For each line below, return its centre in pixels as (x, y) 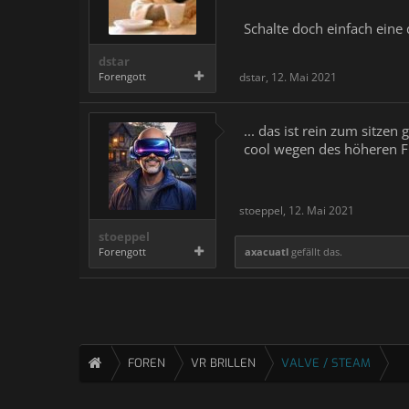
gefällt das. (315, 252)
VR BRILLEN (223, 363)
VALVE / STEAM (326, 363)
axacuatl (267, 252)
